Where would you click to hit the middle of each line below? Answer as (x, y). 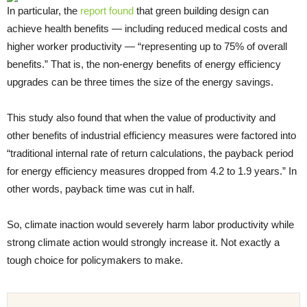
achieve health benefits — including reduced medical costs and (147, 29)
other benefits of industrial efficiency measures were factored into (151, 136)
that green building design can (201, 11)
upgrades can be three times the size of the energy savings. (140, 82)
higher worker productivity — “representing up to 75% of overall (147, 47)
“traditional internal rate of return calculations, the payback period (150, 153)
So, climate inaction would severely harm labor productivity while (150, 225)
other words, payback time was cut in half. (101, 189)
